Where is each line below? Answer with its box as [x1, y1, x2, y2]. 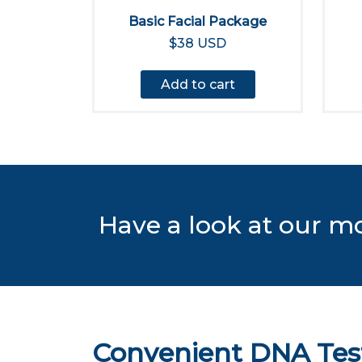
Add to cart [160, 77, 235, 92]
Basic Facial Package [128, 14, 267, 29]
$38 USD [169, 36, 226, 51]
